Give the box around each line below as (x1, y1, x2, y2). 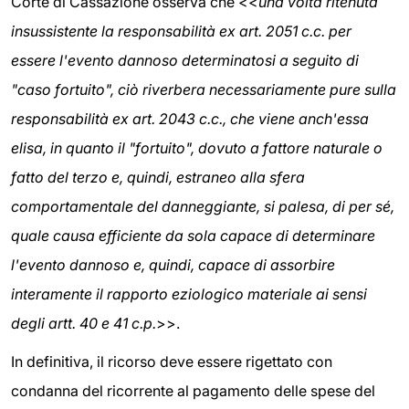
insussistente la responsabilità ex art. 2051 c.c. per (11, 22, 351, 41)
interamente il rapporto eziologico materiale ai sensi (11, 285, 367, 304)
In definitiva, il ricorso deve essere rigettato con (11, 351, 332, 371)
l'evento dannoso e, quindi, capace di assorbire (11, 256, 335, 275)
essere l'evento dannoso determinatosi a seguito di (11, 51, 359, 70)
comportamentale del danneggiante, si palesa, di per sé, (11, 197, 394, 216)
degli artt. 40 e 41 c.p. (11, 314, 156, 333)
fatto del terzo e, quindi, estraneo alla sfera (11, 168, 305, 187)
